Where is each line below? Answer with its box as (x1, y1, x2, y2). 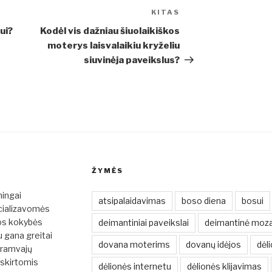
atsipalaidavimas (98, 195, 166, 206)
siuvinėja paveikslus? (84, 55, 180, 66)
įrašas (179, 22, 210, 35)
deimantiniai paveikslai (98, 217, 189, 228)
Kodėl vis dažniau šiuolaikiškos (40, 25, 180, 37)
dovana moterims (98, 239, 170, 250)
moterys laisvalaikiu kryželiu (47, 40, 180, 52)
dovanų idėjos (185, 239, 241, 250)
